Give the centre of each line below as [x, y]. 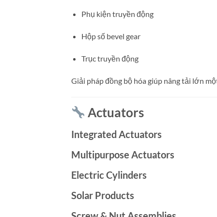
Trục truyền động [110, 59]
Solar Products [103, 195]
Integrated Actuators [116, 134]
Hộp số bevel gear [111, 36]
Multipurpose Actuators [123, 155]
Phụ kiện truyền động [117, 14]
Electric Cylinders [109, 175]
